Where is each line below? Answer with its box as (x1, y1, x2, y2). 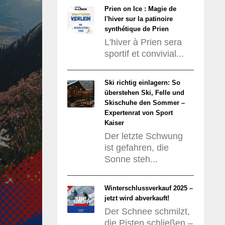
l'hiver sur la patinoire (104, 15, 173, 23)
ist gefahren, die (104, 143, 169, 153)
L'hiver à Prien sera (104, 37, 182, 47)
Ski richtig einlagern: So (104, 79, 180, 86)
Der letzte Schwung (104, 131, 183, 141)
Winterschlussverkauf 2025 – (104, 184, 193, 192)
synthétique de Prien (104, 25, 169, 33)
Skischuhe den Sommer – (104, 99, 185, 106)
